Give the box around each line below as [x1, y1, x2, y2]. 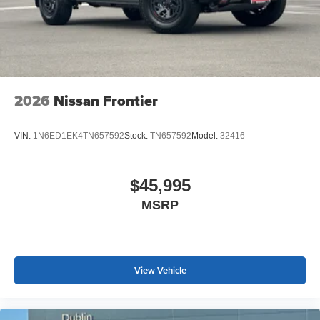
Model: [191, 131, 220, 141]
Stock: [124, 131, 150, 141]
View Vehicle [134, 264, 186, 278]
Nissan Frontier [54, 89, 158, 111]
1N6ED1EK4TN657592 [33, 131, 124, 141]
